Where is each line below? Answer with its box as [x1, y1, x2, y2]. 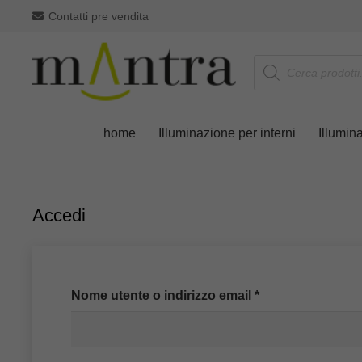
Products [253, 53, 305, 67]
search [253, 65, 293, 80]
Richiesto [259, 288, 317, 301]
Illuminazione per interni [158, 126, 296, 140]
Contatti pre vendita [48, 9, 149, 23]
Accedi [32, 205, 86, 225]
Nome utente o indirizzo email [71, 288, 255, 302]
